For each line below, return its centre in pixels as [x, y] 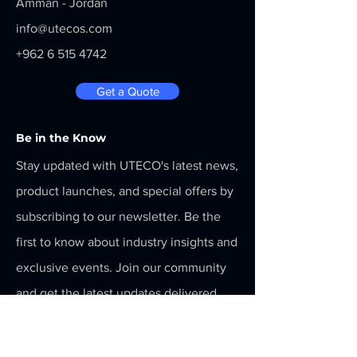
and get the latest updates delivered [116, 293]
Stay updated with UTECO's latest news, [127, 165]
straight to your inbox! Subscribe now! [121, 318]
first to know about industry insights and [127, 242]
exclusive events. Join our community [121, 267]
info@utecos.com [64, 28]
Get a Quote [127, 91]
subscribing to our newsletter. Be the [118, 216]
